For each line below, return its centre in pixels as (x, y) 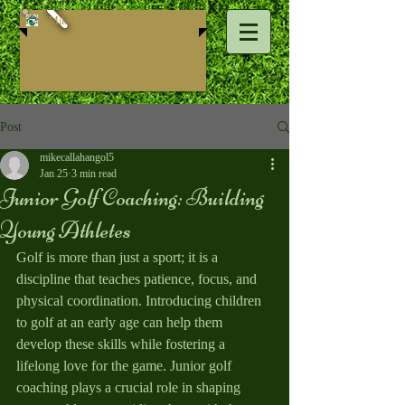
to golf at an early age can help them (121, 322)
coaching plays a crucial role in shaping (130, 387)
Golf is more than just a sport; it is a (119, 257)
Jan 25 (54, 174)
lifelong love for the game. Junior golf (126, 366)
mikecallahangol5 (77, 157)
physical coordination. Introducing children (141, 301)
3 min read (94, 174)
